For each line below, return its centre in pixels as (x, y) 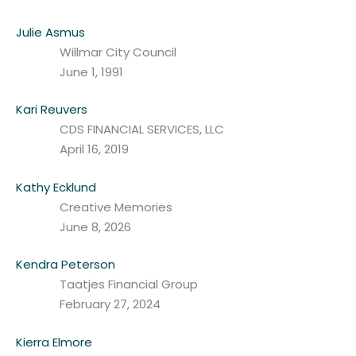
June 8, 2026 (95, 226)
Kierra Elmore (54, 342)
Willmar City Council (118, 52)
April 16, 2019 (94, 149)
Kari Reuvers (52, 110)
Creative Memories (116, 207)
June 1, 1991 (91, 72)
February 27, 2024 (110, 304)
